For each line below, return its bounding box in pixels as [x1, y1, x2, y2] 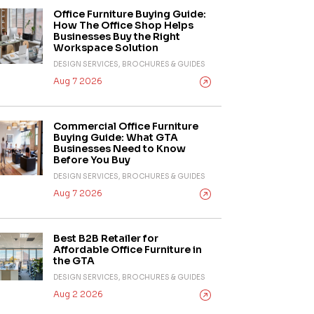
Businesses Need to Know [53, 142, 186, 155]
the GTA [53, 254, 95, 267]
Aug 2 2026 [53, 288, 103, 299]
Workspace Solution [53, 41, 158, 54]
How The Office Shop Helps [53, 18, 193, 32]
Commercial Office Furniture [53, 119, 198, 132]
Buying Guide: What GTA [53, 130, 178, 144]
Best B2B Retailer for [53, 231, 158, 245]
